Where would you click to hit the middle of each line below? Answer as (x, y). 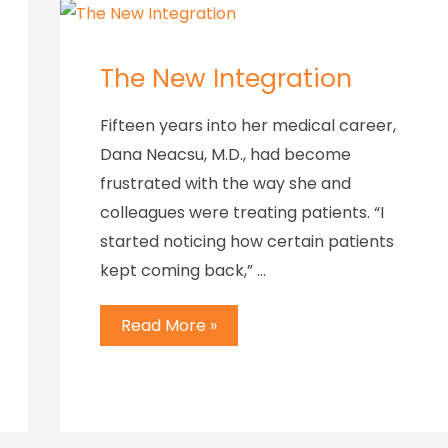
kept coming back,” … (183, 271)
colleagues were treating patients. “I (242, 213)
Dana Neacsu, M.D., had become (225, 155)
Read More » (169, 325)
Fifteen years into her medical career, (248, 126)
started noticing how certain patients (247, 242)
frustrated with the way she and (225, 184)
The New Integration (226, 79)
